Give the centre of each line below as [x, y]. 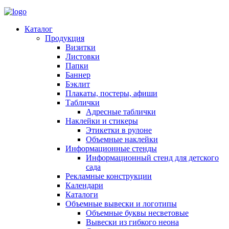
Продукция [65, 38]
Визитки [81, 47]
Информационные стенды [111, 148]
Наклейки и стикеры [102, 121]
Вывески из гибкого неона [132, 222]
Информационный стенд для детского [152, 158]
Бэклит [78, 84]
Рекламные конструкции [109, 176]
